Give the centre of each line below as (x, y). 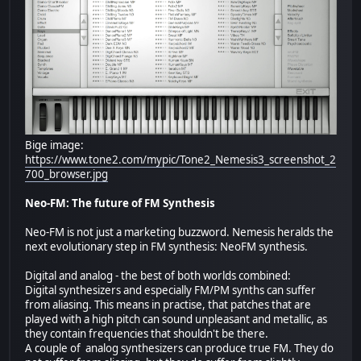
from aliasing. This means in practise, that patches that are (168, 305)
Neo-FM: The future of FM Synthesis (120, 203)
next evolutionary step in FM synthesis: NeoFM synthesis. (167, 247)
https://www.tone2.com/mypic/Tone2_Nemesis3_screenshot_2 (181, 160)
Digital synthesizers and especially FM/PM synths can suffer (171, 290)
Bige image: (55, 145)
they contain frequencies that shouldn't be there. (147, 334)
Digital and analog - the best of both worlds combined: (158, 276)
